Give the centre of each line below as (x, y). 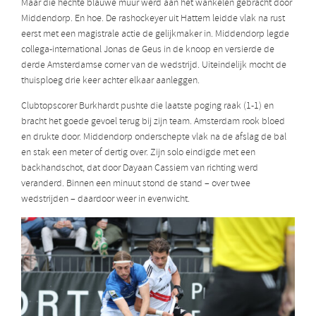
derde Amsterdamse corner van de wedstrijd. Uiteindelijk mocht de (154, 66)
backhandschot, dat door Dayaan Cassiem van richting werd (140, 169)
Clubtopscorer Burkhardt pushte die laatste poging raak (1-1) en (147, 107)
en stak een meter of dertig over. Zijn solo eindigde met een (138, 153)
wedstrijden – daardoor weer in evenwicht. (105, 200)
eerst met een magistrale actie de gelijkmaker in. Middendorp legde (155, 35)
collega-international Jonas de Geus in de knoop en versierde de (148, 50)
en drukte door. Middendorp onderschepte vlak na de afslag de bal (154, 138)
